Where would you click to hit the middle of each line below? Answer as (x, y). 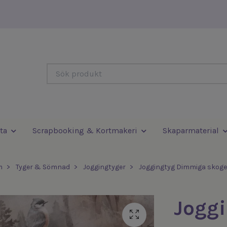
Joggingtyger (104, 167)
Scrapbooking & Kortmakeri (85, 130)
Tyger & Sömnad (43, 167)
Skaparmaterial (191, 130)
